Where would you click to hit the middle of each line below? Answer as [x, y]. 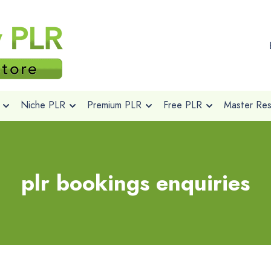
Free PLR [182, 105]
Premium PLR [114, 105]
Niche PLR [43, 105]
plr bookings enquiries [135, 183]
